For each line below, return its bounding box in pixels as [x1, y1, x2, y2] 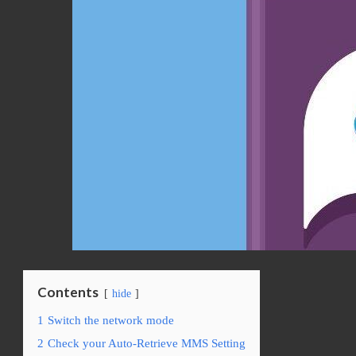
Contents [37, 284, 99, 300]
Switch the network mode [48, 313, 174, 327]
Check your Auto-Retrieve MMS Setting [48, 336, 246, 350]
